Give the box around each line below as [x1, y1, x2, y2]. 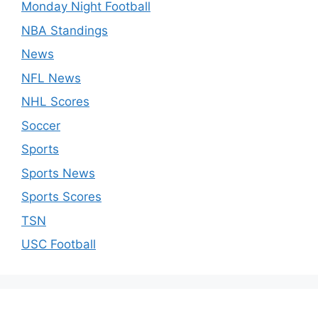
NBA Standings [21, 23, 108, 38]
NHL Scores [21, 94, 89, 109]
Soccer [21, 118, 60, 133]
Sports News [21, 165, 95, 180]
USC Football [21, 237, 96, 252]
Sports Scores [21, 190, 102, 204]
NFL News [21, 70, 81, 85]
